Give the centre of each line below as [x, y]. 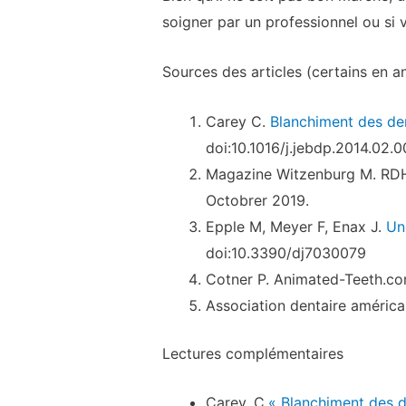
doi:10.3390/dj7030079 [285, 252]
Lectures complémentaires [252, 353]
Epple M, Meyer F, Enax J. [295, 226]
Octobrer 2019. [257, 200]
